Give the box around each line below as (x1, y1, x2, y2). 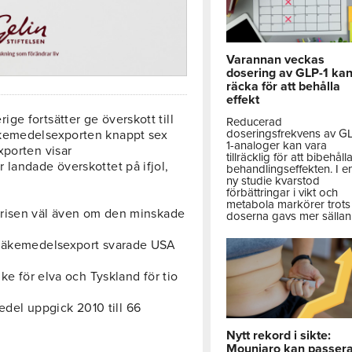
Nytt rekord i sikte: (226, 327, 332, 343)
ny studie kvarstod (226, 174, 321, 189)
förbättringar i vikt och (226, 185, 339, 200)
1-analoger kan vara (226, 138, 328, 153)
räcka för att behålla (226, 79, 341, 95)
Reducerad (226, 115, 283, 130)
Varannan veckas (226, 52, 325, 68)
